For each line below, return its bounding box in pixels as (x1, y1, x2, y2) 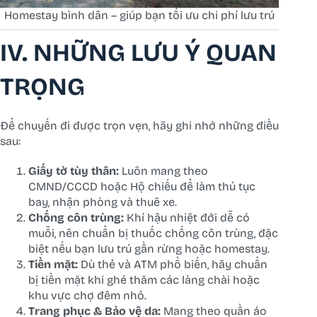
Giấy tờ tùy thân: (28, 164, 119, 178)
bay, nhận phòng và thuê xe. (28, 195, 177, 209)
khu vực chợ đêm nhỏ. (28, 289, 146, 303)
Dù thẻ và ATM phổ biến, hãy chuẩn (78, 258, 267, 272)
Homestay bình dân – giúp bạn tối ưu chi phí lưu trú (4, 8, 275, 22)
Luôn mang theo (119, 164, 208, 178)
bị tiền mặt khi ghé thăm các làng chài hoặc (28, 273, 260, 287)
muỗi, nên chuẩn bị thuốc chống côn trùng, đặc (28, 226, 278, 241)
